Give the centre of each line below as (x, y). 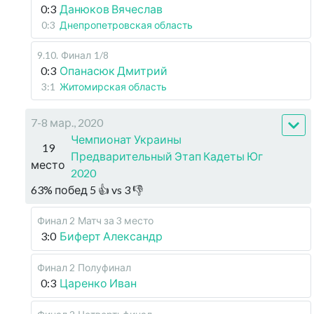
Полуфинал (104, 267)
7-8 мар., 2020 (67, 122)
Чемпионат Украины (126, 139)
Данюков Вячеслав (111, 9)
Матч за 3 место (116, 220)
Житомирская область (113, 87)
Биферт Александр (111, 236)
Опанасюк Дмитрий (114, 70)
